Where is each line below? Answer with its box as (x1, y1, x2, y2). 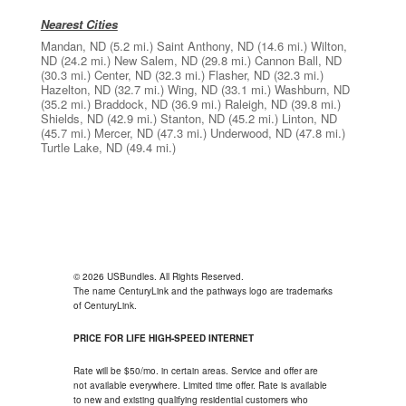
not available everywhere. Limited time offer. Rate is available (72, 379, 327, 391)
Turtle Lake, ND (40, 139, 122, 156)
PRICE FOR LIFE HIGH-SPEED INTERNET (72, 332, 254, 344)
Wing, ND (167, 81, 217, 98)
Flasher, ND (208, 66, 270, 83)
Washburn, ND (274, 81, 350, 98)
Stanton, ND (159, 110, 225, 127)
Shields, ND (40, 110, 103, 127)
